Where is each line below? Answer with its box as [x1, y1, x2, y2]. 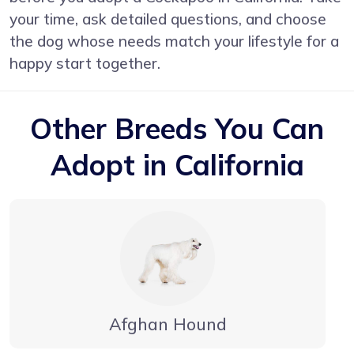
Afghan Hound [108, 313, 227, 334]
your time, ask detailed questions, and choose [9, 9, 326, 28]
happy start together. [9, 53, 160, 73]
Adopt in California [50, 146, 304, 183]
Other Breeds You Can [30, 110, 324, 146]
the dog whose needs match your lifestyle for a [9, 31, 339, 51]
